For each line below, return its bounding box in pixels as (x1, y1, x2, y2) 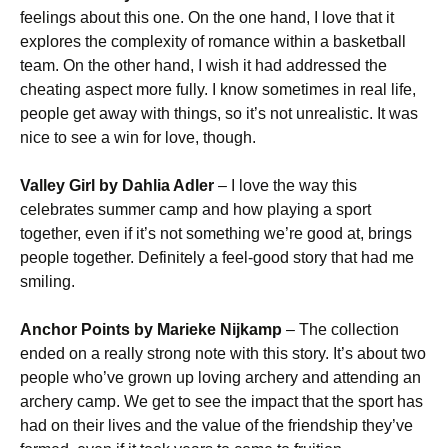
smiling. (20, 273, 75, 290)
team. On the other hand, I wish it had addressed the (20, 57, 387, 74)
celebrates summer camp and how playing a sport (20, 201, 371, 218)
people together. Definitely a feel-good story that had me (20, 249, 414, 266)
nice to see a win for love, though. (20, 129, 256, 146)
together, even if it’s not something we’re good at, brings (20, 225, 412, 242)
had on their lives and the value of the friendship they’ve (20, 417, 413, 434)
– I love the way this (214, 177, 357, 194)
